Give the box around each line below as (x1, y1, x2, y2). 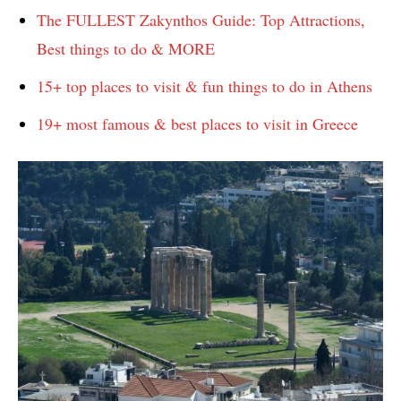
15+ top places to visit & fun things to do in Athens (37, 74, 372, 97)
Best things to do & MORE (37, 37, 215, 59)
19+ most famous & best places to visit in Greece (37, 112, 358, 134)
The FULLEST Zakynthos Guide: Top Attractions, (37, 8, 365, 30)
